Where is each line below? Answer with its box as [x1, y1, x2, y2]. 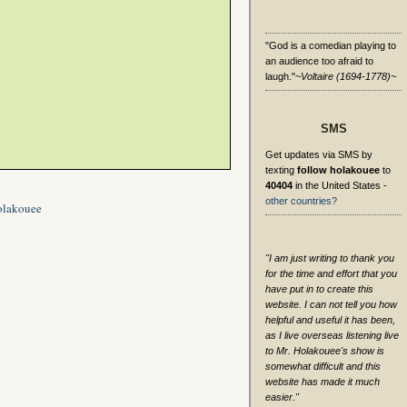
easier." [265, 392, 299, 402]
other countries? [265, 195, 337, 206]
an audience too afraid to [265, 55, 373, 66]
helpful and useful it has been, [265, 314, 395, 325]
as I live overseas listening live [265, 330, 399, 341]
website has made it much [265, 376, 380, 387]
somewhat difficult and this [265, 361, 381, 372]
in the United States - [293, 180, 387, 191]
